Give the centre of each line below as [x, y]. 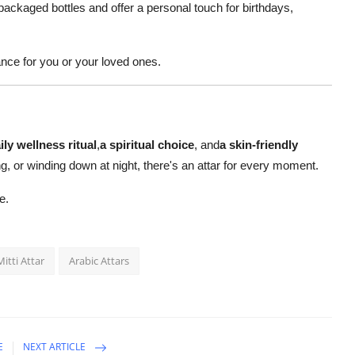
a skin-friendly [259, 145]
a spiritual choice [147, 145]
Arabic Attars [99, 261]
